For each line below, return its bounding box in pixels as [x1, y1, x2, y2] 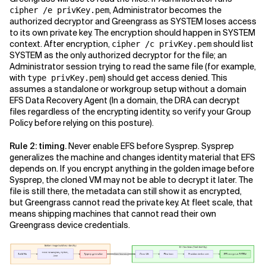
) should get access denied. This [103, 72, 227, 83]
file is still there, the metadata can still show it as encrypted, [9, 186, 242, 197]
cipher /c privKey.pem [112, 39, 211, 49]
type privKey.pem [27, 73, 103, 83]
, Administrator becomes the [109, 5, 221, 15]
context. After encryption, [9, 39, 112, 49]
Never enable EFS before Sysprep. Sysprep [66, 141, 234, 151]
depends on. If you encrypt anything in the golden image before [9, 163, 254, 174]
